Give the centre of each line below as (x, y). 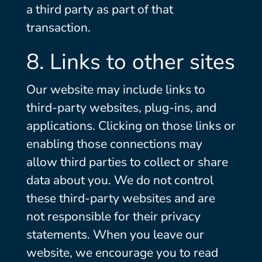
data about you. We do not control (120, 180)
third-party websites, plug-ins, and (121, 108)
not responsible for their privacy (113, 216)
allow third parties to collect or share (127, 162)
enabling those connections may (114, 144)
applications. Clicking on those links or (131, 126)
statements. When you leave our (115, 235)
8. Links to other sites (130, 62)
